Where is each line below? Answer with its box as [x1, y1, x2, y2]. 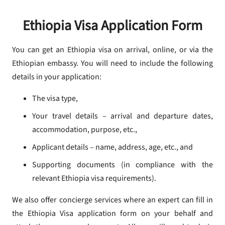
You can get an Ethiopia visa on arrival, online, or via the [12, 44, 213, 56]
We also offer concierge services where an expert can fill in [12, 194, 213, 206]
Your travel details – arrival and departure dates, [32, 110, 213, 122]
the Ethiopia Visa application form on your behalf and [12, 208, 213, 219]
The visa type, [32, 93, 78, 104]
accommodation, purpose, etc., [32, 124, 137, 136]
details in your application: [12, 71, 101, 83]
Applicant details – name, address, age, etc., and [32, 142, 193, 153]
